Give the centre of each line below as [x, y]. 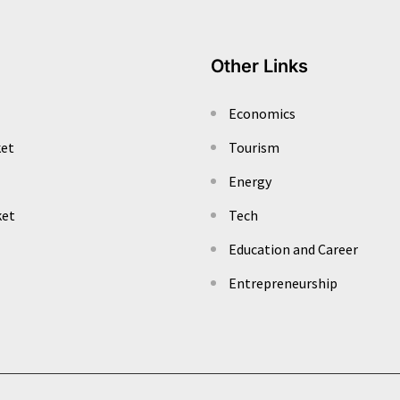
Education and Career [293, 250]
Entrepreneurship [283, 283]
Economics [262, 114]
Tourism [254, 148]
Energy [250, 182]
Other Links [259, 67]
